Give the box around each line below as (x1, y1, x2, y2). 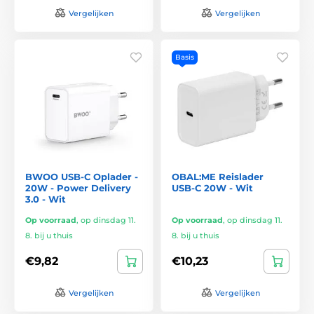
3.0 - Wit (25, 193, 66, 205)
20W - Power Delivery (25, 182, 131, 193)
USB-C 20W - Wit (172, 182, 253, 193)
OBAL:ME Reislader (172, 170, 264, 182)
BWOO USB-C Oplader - (25, 170, 138, 182)
